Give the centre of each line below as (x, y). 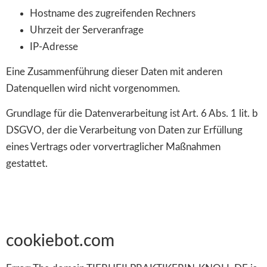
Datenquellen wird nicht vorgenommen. (93, 88)
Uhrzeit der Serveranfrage (87, 30)
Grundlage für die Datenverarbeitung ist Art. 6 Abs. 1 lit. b (132, 114)
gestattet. (27, 164)
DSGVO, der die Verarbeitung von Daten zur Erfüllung (124, 131)
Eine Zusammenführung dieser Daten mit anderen (114, 72)
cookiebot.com (60, 241)
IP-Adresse (54, 46)
